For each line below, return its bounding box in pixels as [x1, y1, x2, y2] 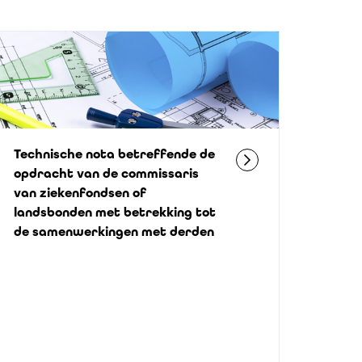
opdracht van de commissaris [13, 166, 199, 181]
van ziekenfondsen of [13, 185, 146, 200]
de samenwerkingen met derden [13, 224, 214, 239]
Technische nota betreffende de [13, 146, 215, 162]
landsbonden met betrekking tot [13, 204, 216, 220]
